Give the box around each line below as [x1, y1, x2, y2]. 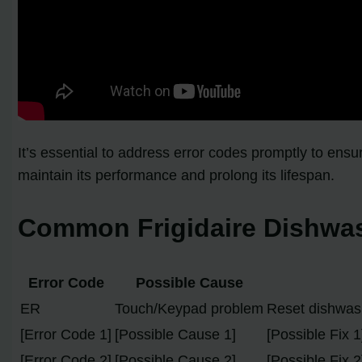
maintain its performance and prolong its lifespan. [18, 167, 335, 184]
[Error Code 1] [20, 326, 112, 343]
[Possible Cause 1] [115, 326, 237, 343]
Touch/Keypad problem [115, 301, 264, 318]
